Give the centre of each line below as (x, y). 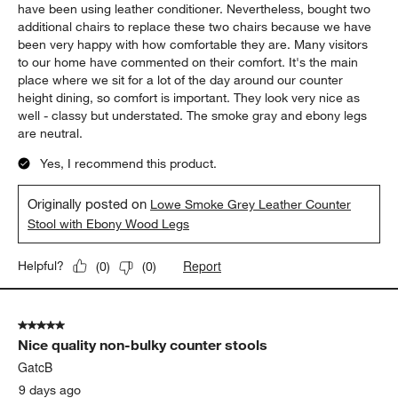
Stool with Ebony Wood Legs (109, 224)
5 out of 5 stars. (62, 326)
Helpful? (41, 266)
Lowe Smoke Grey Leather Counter (251, 205)
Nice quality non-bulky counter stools (143, 345)
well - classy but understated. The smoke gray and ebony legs (193, 116)
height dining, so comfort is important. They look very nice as (189, 98)
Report (203, 266)
